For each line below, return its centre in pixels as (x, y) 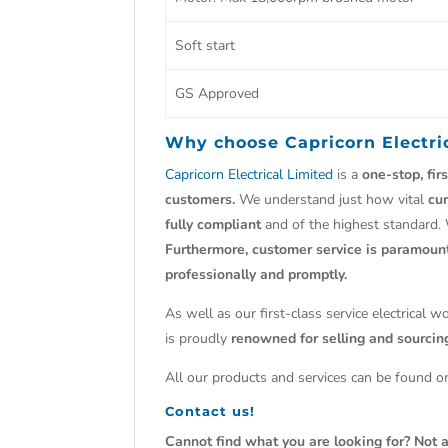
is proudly (198, 338)
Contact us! (210, 411)
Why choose (225, 142)
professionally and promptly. (258, 274)
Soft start (204, 45)
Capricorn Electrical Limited (249, 174)
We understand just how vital (332, 199)
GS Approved (216, 93)
